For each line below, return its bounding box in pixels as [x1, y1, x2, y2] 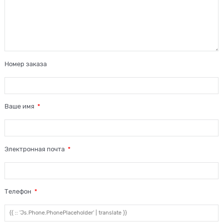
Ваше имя [4, 103, 36, 111]
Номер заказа [4, 60, 47, 68]
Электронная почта [4, 145, 67, 153]
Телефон [4, 188, 33, 196]
